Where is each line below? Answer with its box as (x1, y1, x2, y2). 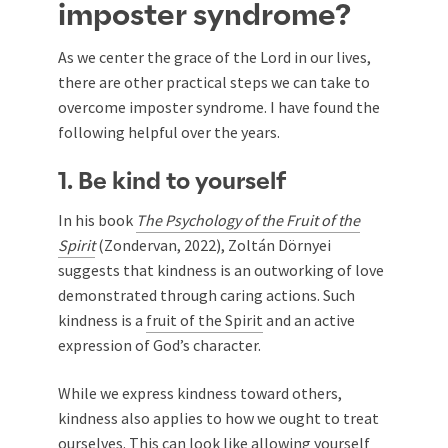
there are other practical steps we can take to (58, 72, 370, 93)
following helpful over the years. (58, 122, 280, 143)
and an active (263, 310, 355, 331)
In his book (58, 210, 136, 231)
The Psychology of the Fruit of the (136, 210, 360, 231)
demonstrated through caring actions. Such (58, 285, 355, 306)
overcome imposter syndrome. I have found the (58, 97, 380, 118)
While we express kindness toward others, (58, 383, 342, 404)
